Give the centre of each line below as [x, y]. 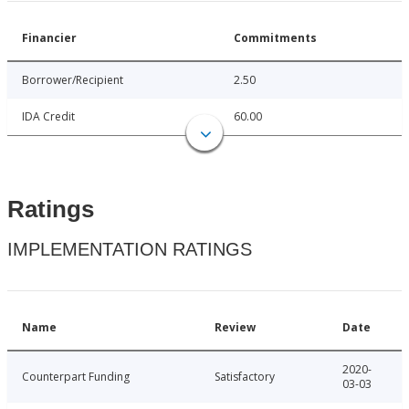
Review [235, 328]
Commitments [275, 38]
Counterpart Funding [76, 377]
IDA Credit [48, 117]
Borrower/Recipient [73, 80]
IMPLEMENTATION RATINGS [130, 250]
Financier [49, 38]
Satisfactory [245, 377]
